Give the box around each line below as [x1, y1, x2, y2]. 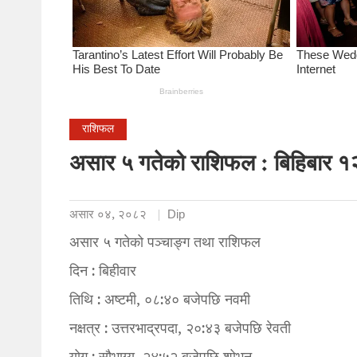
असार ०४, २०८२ [69, 205, 147, 225]
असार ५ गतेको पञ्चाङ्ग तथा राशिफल [69, 231, 261, 255]
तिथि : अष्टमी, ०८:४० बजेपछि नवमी [69, 288, 250, 312]
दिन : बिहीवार [69, 260, 136, 284]
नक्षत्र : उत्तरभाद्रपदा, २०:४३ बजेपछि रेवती [69, 317, 291, 341]
